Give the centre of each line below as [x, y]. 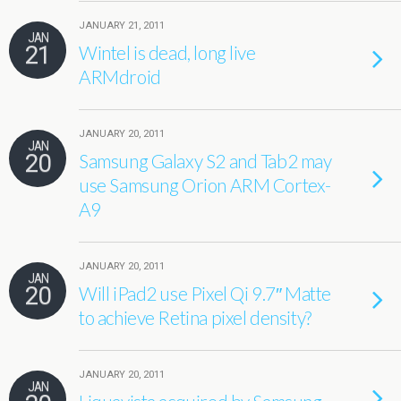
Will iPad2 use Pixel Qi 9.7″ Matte [205, 293]
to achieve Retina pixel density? [195, 317]
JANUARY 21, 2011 [122, 26]
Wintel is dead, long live [167, 52]
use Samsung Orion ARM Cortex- [205, 185]
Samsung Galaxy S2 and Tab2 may [205, 161]
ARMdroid [120, 77]
